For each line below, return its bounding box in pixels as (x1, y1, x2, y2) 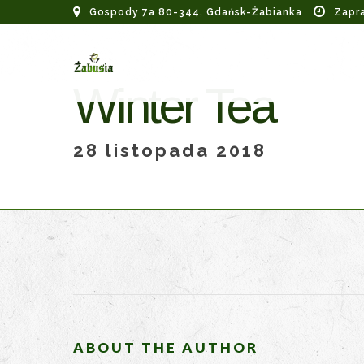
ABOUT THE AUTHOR (73, 339, 258, 357)
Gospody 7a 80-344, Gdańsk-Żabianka (89, 6, 302, 18)
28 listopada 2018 (73, 140, 266, 162)
